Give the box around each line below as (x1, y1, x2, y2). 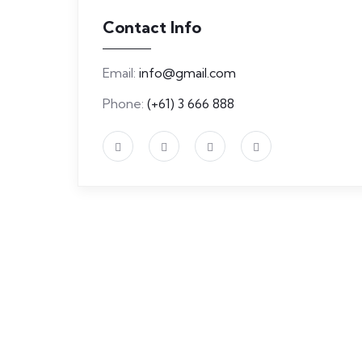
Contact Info (103, 17, 201, 38)
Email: (103, 65, 139, 82)
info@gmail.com (139, 65, 236, 82)
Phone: (103, 95, 147, 112)
